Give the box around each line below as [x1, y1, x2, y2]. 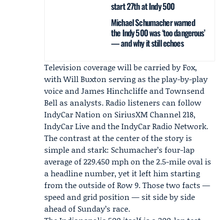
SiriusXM [114, 109, 148, 120]
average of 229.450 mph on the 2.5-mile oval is [44, 156, 211, 167]
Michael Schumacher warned [111, 16, 195, 28]
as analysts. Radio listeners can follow [57, 97, 201, 108]
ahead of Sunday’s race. [44, 203, 130, 214]
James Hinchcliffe [81, 85, 147, 96]
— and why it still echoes [111, 37, 184, 49]
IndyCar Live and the [44, 120, 121, 132]
